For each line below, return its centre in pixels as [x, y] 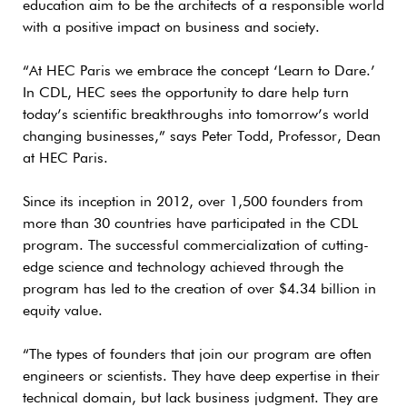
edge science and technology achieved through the [183, 268]
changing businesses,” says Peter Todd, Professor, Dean [202, 137]
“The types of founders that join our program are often [197, 355]
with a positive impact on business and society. [171, 28]
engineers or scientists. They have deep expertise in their [201, 377]
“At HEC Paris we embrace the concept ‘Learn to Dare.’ [199, 71]
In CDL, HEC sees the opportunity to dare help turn [186, 93]
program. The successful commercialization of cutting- [196, 246]
